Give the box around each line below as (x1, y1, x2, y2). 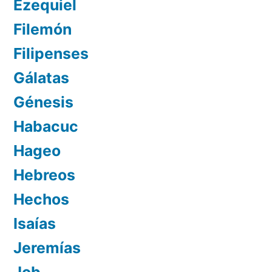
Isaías (13, 214, 56, 233)
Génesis (13, 92, 73, 111)
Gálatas (13, 68, 69, 87)
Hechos (13, 189, 69, 208)
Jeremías (13, 238, 81, 257)
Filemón (13, 19, 72, 38)
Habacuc (13, 117, 78, 135)
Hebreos (13, 165, 75, 184)
